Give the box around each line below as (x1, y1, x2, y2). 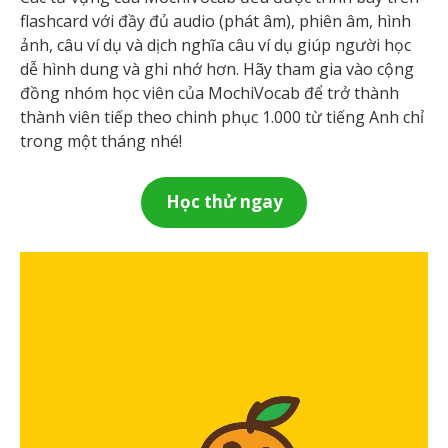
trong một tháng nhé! (20, 130, 182, 152)
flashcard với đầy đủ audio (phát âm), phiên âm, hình (20, 10, 411, 32)
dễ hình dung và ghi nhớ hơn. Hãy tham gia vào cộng (20, 58, 414, 80)
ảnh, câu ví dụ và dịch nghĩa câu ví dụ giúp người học (20, 34, 411, 56)
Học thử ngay (165, 190, 283, 214)
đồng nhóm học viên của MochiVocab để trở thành (20, 82, 399, 104)
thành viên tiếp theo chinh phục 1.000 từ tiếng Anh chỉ (20, 106, 424, 128)
